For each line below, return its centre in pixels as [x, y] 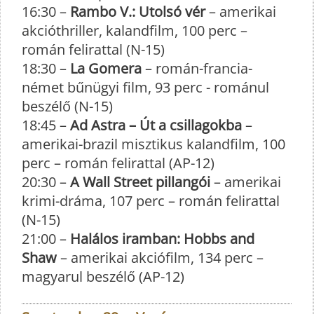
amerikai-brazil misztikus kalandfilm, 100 [153, 144]
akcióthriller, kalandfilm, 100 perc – [135, 30]
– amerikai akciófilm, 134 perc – [160, 257]
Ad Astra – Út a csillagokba [156, 125]
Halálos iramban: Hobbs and [162, 238]
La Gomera [106, 68]
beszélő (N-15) [67, 106]
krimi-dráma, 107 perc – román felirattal [151, 200]
